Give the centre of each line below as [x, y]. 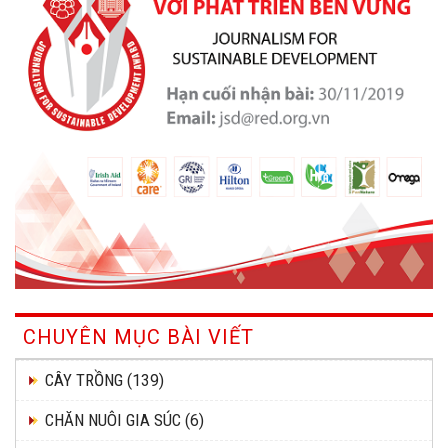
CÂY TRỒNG [84, 379]
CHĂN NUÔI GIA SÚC [113, 419]
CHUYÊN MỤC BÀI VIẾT [138, 336]
